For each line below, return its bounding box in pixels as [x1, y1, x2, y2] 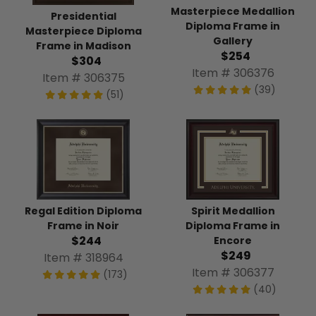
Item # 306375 [42, 69, 125, 86]
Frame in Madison [35, 38, 131, 53]
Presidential [50, 8, 116, 23]
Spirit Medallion [190, 203, 275, 218]
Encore [214, 233, 252, 248]
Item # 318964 [43, 249, 123, 266]
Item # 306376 [191, 65, 274, 82]
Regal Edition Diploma [25, 203, 142, 218]
